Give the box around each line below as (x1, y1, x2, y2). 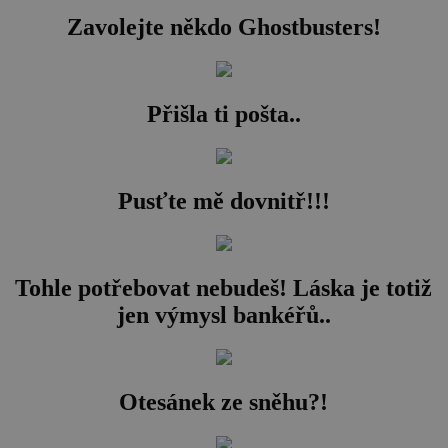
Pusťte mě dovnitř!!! (118, 187, 330, 214)
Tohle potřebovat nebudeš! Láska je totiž (15, 274, 433, 301)
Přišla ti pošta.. (147, 101, 301, 128)
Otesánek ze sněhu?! (119, 388, 329, 415)
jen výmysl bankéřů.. (117, 301, 331, 328)
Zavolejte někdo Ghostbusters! (67, 14, 381, 41)
